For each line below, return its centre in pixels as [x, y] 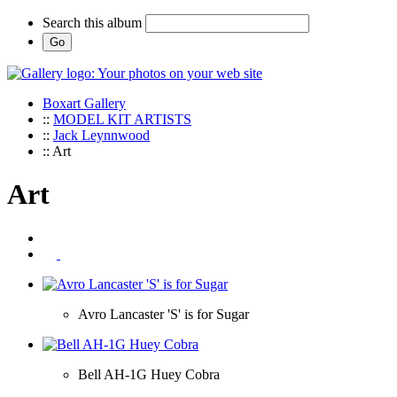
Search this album [92, 23]
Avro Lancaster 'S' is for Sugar [163, 314]
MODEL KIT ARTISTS [122, 119]
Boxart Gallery [84, 103]
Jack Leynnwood [101, 135]
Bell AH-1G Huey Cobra [149, 374]
